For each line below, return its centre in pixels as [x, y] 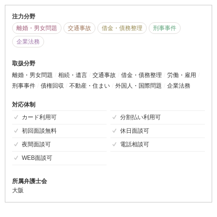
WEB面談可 [37, 158]
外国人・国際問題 [139, 86]
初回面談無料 [39, 131]
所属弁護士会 [30, 181]
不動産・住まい [90, 86]
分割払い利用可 [140, 117]
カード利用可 [39, 117]
